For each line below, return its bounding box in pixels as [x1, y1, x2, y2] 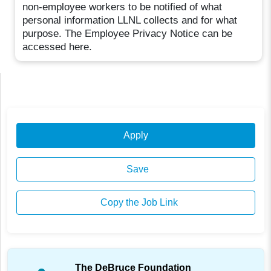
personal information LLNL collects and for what [22, 14, 238, 26]
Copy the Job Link [97, 197, 178, 208]
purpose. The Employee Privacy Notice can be [22, 27, 233, 39]
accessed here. [22, 41, 93, 53]
